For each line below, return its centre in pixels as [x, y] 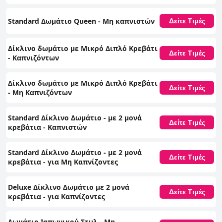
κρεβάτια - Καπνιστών [47, 127]
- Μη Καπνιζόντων [40, 93]
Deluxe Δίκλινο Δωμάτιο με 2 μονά [69, 187]
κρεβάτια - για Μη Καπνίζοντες [63, 162]
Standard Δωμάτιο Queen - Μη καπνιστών [81, 21]
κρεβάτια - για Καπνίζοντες [56, 197]
